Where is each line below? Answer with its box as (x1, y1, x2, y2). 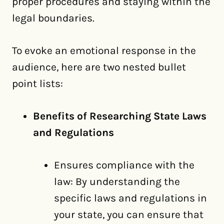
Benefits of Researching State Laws (33, 110, 206, 122)
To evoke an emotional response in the (12, 44, 196, 56)
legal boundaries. (12, 12, 94, 24)
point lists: (12, 77, 63, 89)
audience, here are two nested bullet (12, 61, 186, 73)
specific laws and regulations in (54, 192, 207, 204)
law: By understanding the (54, 175, 180, 187)
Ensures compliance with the (54, 159, 194, 171)
